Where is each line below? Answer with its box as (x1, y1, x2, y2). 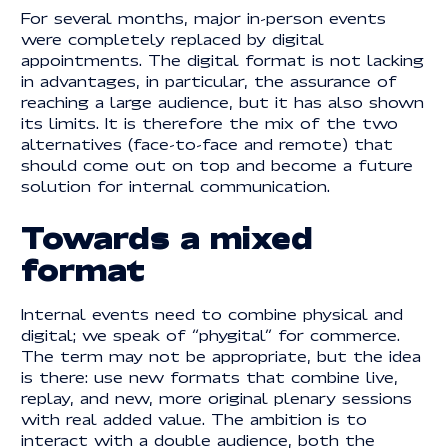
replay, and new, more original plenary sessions (20, 389, 412, 407)
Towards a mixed (20, 219, 313, 254)
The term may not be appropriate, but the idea (20, 347, 421, 365)
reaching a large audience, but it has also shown (20, 92, 424, 110)
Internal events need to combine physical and (20, 305, 403, 323)
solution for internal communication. (20, 176, 330, 194)
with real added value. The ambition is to (20, 410, 367, 428)
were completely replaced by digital (20, 29, 324, 47)
